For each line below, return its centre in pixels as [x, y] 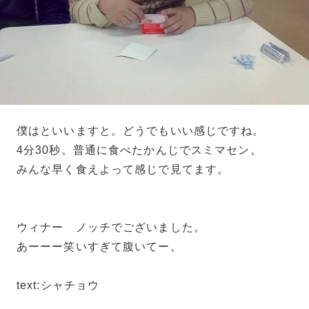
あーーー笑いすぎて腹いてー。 [99, 247]
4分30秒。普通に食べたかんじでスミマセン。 [139, 150]
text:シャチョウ [58, 286]
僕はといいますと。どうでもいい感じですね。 [141, 131]
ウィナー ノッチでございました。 [111, 228]
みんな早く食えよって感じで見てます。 [123, 170]
